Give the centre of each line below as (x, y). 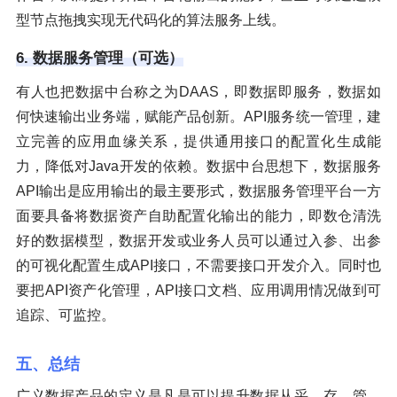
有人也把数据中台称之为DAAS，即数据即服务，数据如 (198, 91)
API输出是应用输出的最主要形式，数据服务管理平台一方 (198, 191)
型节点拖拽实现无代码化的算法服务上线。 (151, 19)
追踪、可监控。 (66, 315)
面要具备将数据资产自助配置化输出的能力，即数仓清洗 (198, 215)
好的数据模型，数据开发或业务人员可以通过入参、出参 (198, 240)
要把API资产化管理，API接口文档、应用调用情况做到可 (198, 290)
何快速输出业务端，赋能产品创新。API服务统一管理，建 (198, 116)
